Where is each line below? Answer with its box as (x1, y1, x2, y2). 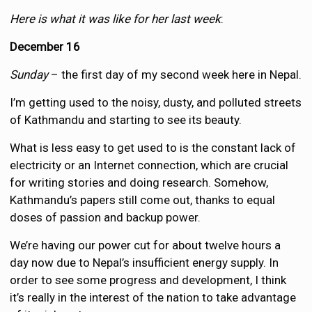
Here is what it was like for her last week (10, 11, 221, 26)
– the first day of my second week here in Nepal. (48, 67, 302, 81)
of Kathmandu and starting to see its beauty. (10, 112, 242, 127)
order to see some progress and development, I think (10, 272, 287, 287)
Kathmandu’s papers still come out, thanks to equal (10, 192, 276, 207)
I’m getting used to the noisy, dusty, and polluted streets (10, 95, 302, 109)
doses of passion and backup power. (10, 210, 201, 224)
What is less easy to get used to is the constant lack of (10, 140, 297, 155)
